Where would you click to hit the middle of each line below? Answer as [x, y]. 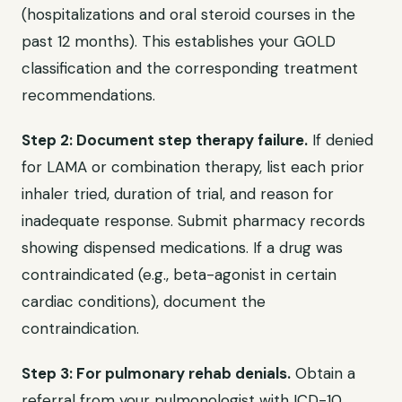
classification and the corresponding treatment [190, 68]
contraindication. [80, 328]
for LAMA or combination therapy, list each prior [193, 167]
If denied [341, 140]
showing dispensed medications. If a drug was [182, 248]
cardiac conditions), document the [144, 301]
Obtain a [323, 373]
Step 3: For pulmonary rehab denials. [156, 373]
